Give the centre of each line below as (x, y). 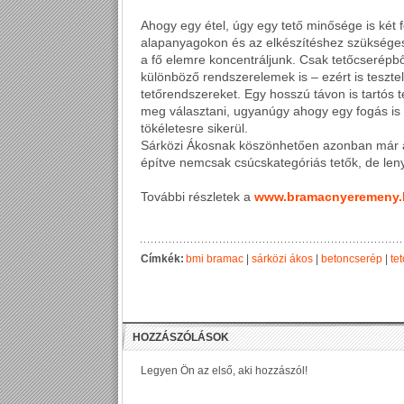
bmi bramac (215, 259)
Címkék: (164, 259)
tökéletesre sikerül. (194, 128)
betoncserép (352, 259)
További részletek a (197, 197)
